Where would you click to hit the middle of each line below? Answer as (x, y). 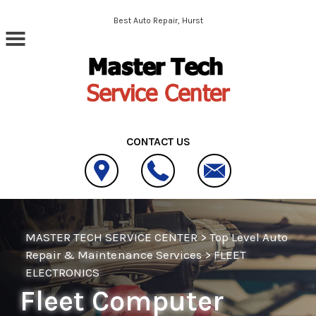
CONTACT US (158, 142)
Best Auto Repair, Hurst (158, 20)
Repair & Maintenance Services (114, 254)
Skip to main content (57, 22)
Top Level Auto (249, 237)
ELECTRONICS (63, 272)
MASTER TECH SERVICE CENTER (111, 237)
